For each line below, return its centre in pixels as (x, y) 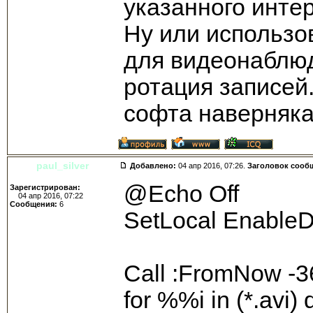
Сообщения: (34, 204)
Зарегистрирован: (45, 187)
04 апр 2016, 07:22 (46, 195)
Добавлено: (153, 165)
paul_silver (62, 165)
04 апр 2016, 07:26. (213, 165)
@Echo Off (181, 194)
